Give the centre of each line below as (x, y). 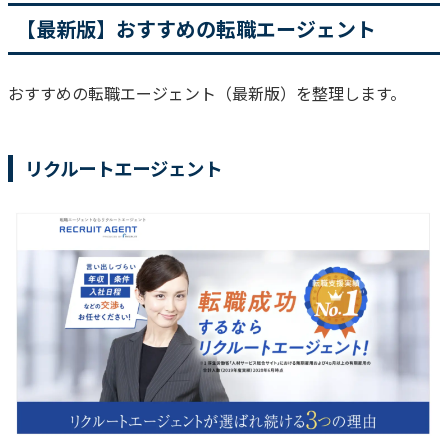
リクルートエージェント (123, 167)
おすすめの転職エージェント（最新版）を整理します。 (207, 92)
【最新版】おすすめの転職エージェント (196, 28)
